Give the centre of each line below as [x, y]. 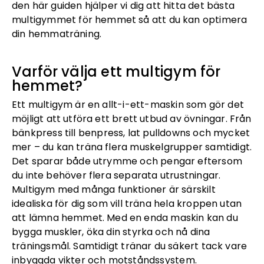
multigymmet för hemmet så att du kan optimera [130, 19]
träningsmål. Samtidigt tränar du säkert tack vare [130, 246]
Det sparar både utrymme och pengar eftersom [127, 161]
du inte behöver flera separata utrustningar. [116, 175]
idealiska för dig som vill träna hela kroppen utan [127, 203]
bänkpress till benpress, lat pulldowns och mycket [131, 133]
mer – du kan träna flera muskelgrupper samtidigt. [132, 147]
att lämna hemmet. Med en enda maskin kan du [125, 217]
